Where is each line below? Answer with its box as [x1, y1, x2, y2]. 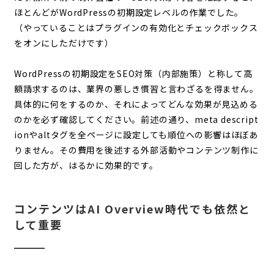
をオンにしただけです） [13, 36, 114, 49]
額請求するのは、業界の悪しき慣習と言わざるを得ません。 [13, 82, 259, 95]
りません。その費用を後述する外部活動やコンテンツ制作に [13, 143, 259, 156]
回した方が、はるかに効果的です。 [13, 158, 158, 171]
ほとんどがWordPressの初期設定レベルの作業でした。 [13, 6, 244, 18]
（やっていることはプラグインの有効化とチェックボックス [13, 21, 258, 34]
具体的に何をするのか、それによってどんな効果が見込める [13, 97, 258, 110]
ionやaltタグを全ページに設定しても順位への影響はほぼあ [13, 128, 258, 141]
